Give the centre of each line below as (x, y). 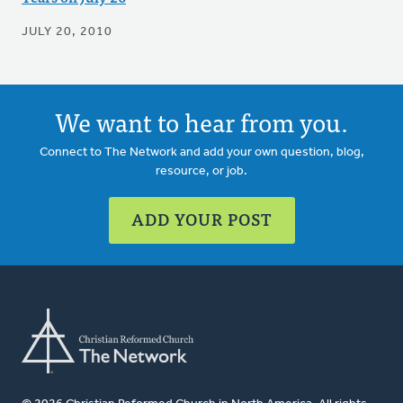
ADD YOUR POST (201, 219)
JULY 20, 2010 (67, 32)
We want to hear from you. (201, 122)
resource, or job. (201, 172)
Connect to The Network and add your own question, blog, (201, 153)
